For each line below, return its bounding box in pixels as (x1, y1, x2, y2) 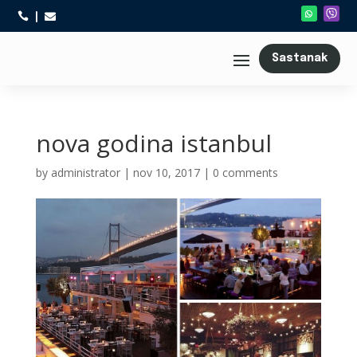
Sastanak (271, 53, 328, 64)
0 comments (212, 165, 278, 180)
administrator (50, 165, 120, 180)
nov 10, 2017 (132, 165, 200, 180)
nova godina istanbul (35, 127, 272, 159)
